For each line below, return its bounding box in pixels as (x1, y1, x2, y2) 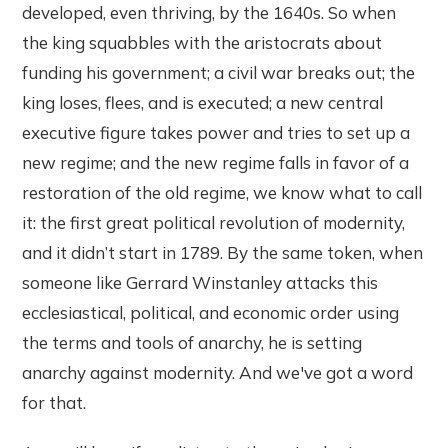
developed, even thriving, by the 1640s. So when (22, 2, 397, 24)
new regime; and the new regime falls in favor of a (22, 152, 410, 174)
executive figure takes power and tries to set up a (22, 122, 411, 144)
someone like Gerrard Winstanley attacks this (22, 272, 379, 294)
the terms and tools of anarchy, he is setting (22, 332, 363, 354)
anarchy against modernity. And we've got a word (22, 362, 414, 384)
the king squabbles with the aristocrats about (22, 32, 383, 54)
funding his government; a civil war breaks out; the (22, 62, 416, 84)
